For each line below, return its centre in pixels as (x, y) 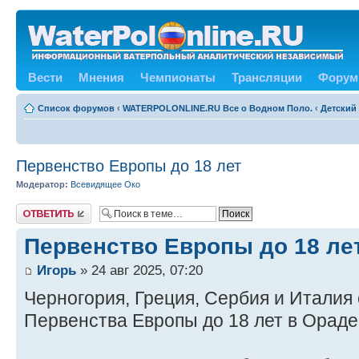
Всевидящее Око (105, 184)
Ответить (35, 208)
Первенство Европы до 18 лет (129, 166)
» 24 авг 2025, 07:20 (139, 270)
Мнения (101, 77)
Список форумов (76, 108)
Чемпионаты (178, 77)
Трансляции (267, 77)
